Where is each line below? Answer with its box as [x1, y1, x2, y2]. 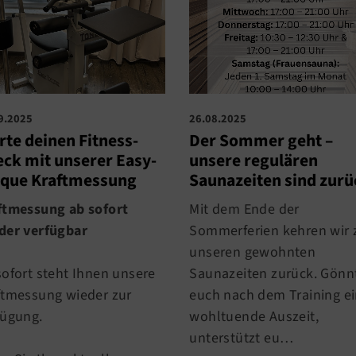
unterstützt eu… [189, 327, 294, 348]
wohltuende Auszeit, [189, 306, 319, 327]
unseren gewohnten [189, 242, 316, 262]
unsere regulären [189, 148, 319, 173]
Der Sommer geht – [189, 128, 334, 153]
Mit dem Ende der [189, 199, 300, 219]
